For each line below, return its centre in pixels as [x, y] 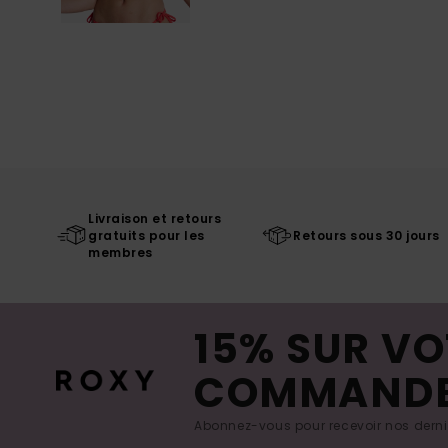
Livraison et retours [154, 218]
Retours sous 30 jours [366, 235]
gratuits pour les [146, 235]
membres [120, 252]
